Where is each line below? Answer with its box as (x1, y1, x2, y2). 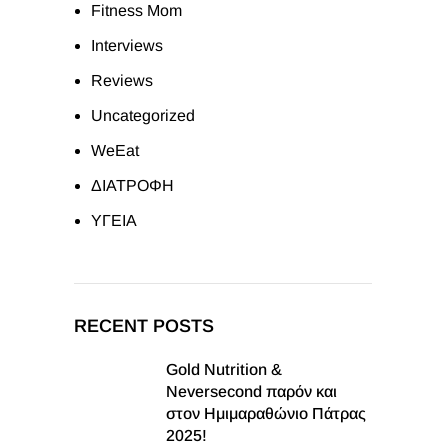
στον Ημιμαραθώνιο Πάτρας (166, 405, 366, 422)
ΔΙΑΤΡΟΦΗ (91, 177, 174, 194)
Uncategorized (91, 107, 195, 124)
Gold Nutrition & (166, 361, 282, 378)
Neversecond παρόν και (166, 383, 337, 400)
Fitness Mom (91, 2, 182, 19)
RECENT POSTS (74, 316, 214, 336)
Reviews (91, 72, 153, 89)
